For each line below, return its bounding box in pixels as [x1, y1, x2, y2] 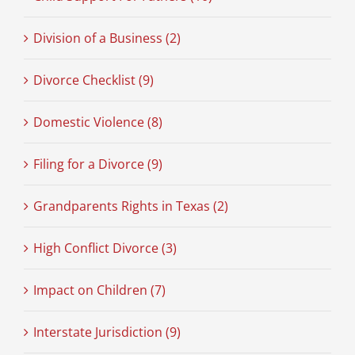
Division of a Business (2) [32, 29, 181, 48]
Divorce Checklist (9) [32, 71, 154, 90]
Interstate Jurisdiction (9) [32, 323, 181, 342]
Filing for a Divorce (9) [32, 155, 162, 174]
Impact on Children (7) [32, 281, 166, 300]
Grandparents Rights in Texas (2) [32, 197, 228, 216]
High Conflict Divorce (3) [32, 239, 177, 258]
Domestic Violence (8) [32, 113, 162, 132]
